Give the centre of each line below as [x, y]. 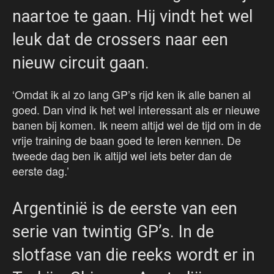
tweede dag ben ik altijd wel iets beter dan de [122, 156]
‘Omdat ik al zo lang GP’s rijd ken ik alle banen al [131, 94]
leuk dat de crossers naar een [120, 40]
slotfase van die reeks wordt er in [134, 255]
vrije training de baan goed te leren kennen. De [127, 140]
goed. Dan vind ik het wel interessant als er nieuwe [136, 110]
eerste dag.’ [41, 171]
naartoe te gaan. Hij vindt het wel [132, 17]
